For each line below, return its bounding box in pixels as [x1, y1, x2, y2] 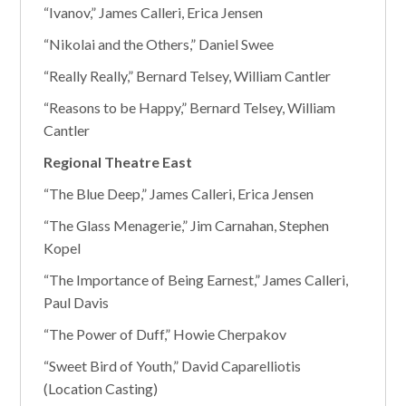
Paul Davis [43, 294, 110, 311]
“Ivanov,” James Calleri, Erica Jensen [43, 4, 264, 21]
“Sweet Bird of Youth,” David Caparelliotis [43, 357, 302, 374]
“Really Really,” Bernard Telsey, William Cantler [43, 67, 332, 84]
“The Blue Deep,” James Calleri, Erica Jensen [43, 185, 314, 202]
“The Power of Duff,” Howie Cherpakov [43, 325, 287, 343]
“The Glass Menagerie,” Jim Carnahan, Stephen [43, 217, 330, 234]
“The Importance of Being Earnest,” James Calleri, [43, 271, 349, 288]
